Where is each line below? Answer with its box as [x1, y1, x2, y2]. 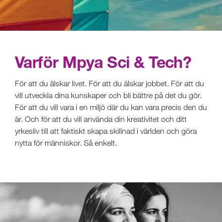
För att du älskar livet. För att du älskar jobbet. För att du [15, 79, 204, 88]
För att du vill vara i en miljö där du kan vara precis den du [15, 103, 207, 112]
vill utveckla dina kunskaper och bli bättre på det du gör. [15, 91, 202, 100]
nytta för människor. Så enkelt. [15, 138, 117, 148]
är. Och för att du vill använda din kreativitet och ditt [15, 114, 187, 124]
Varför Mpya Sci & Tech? [15, 52, 192, 72]
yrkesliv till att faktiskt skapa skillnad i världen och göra [15, 126, 197, 136]
